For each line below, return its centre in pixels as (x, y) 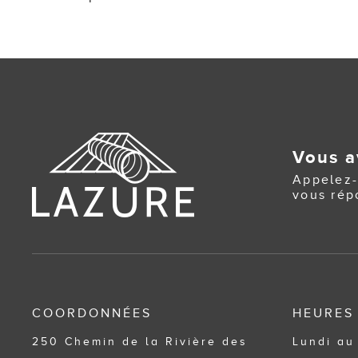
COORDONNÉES (92, 313)
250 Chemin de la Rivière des (140, 342)
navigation (112, 21)
